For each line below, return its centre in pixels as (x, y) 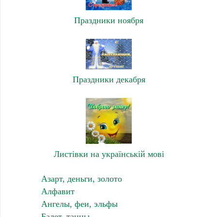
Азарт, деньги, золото (81, 178)
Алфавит (58, 191)
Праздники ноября (109, 21)
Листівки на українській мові (109, 154)
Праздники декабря (109, 79)
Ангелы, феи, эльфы (79, 204)
